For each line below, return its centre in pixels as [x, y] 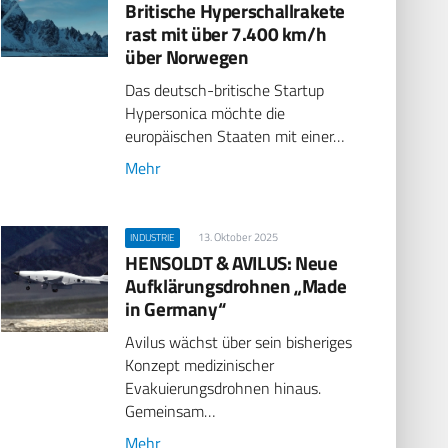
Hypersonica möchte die [205, 112]
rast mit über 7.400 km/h [226, 33]
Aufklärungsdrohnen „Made [236, 286]
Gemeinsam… [170, 411]
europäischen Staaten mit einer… [235, 135]
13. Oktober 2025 [238, 236]
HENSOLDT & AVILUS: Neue [231, 263]
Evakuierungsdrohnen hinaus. [223, 388]
